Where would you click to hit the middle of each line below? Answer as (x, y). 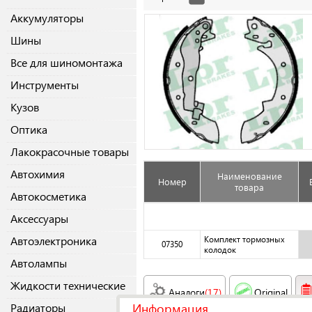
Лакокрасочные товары (70, 152)
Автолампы (39, 263)
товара (249, 187)
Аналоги (187, 292)
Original (271, 292)
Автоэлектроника (54, 241)
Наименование (249, 176)
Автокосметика (48, 196)
